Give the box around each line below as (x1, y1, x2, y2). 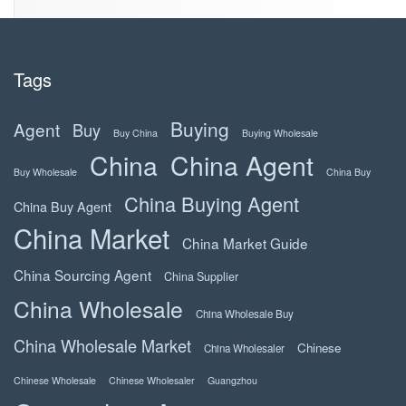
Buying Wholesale (242, 126, 318, 140)
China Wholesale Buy (196, 306, 294, 322)
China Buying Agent (124, 189, 299, 218)
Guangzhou (208, 373, 257, 388)
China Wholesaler (204, 341, 285, 356)
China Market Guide (182, 233, 308, 254)
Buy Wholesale (14, 165, 77, 179)
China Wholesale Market (14, 333, 191, 358)
